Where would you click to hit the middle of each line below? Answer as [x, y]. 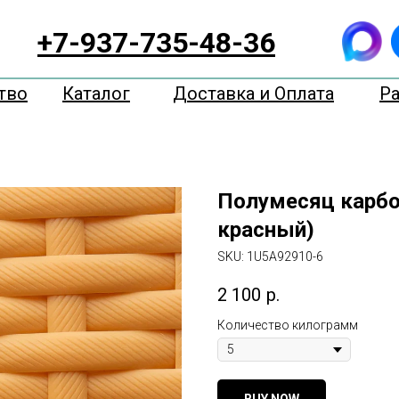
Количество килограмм [288, 326]
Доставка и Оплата [253, 94]
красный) [266, 230]
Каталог [96, 94]
